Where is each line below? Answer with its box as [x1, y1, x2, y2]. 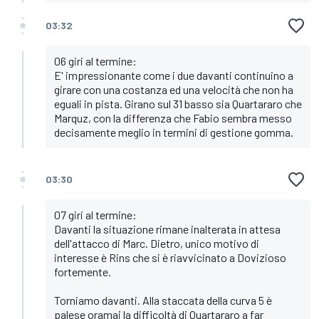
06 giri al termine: [54, 54, 137, 68]
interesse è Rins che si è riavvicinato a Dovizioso [54, 251, 286, 265]
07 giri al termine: [54, 208, 137, 222]
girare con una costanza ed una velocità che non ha [54, 83, 293, 97]
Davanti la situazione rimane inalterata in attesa [54, 222, 281, 236]
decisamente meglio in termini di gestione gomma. [54, 125, 293, 140]
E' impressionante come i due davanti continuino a [54, 68, 293, 83]
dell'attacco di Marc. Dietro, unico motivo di [54, 236, 259, 251]
